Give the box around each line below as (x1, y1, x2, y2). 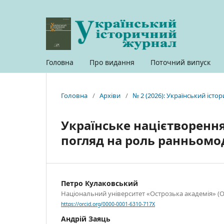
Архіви (99, 90, 120, 100)
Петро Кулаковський (61, 178, 138, 188)
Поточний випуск (150, 57, 210, 67)
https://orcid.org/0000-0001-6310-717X (61, 200, 155, 208)
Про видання (89, 57, 134, 67)
